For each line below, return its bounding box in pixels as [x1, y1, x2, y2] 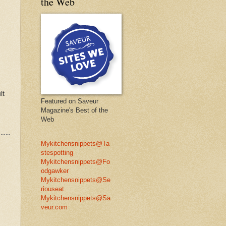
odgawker [41, 166, 69, 175]
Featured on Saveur [41, 97, 98, 105]
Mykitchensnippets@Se [41, 176, 110, 184]
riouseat [41, 185, 64, 193]
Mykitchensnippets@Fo [41, 157, 110, 165]
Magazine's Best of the [41, 106, 108, 114]
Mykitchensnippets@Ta [41, 139, 109, 147]
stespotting [41, 148, 73, 156]
